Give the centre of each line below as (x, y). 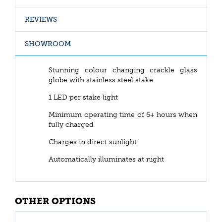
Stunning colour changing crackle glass (123, 70)
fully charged (71, 124)
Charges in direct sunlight (93, 142)
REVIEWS (41, 19)
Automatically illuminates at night (106, 159)
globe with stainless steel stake (101, 80)
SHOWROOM (48, 44)
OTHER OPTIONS (55, 201)
